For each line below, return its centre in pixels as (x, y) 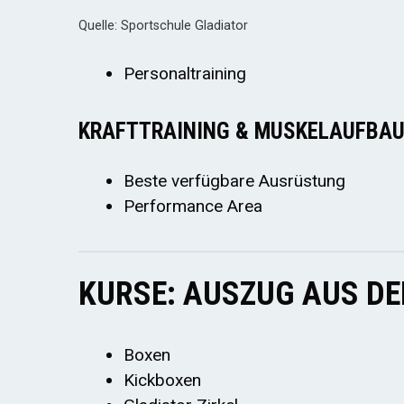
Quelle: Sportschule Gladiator (163, 26)
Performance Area (193, 207)
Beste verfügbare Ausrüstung (234, 181)
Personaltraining (185, 73)
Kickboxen (162, 381)
